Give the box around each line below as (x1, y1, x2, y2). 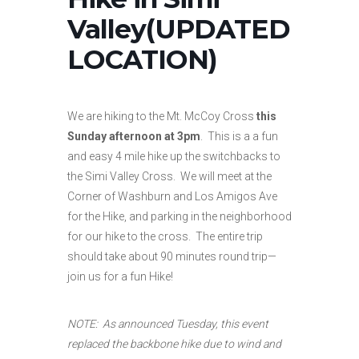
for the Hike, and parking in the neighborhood (67, 209, 292, 223)
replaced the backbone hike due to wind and (67, 337, 281, 350)
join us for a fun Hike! (67, 269, 173, 283)
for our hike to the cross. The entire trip (67, 229, 263, 243)
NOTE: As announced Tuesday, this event (67, 317, 268, 330)
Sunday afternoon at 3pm (67, 129, 200, 143)
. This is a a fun (200, 129, 278, 143)
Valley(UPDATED (67, 12, 290, 45)
